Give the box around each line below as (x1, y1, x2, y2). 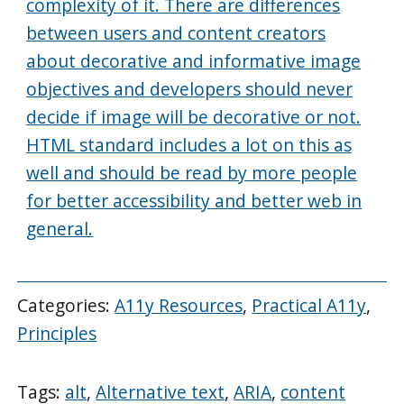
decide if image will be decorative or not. (26, 104, 362, 129)
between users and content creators (26, 20, 326, 45)
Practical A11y (252, 293, 367, 318)
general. (26, 216, 94, 241)
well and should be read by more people (26, 160, 358, 185)
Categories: (17, 293, 115, 318)
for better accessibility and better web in (26, 188, 363, 213)
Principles (17, 321, 97, 346)
